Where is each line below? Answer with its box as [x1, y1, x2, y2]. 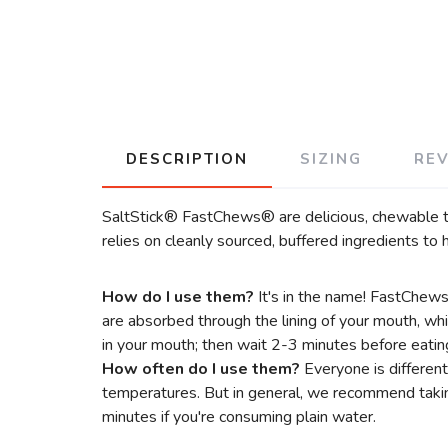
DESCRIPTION [126, 149, 248, 169]
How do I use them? [102, 286, 254, 308]
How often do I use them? [102, 358, 300, 380]
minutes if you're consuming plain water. [102, 406, 380, 428]
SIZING [300, 149, 362, 169]
